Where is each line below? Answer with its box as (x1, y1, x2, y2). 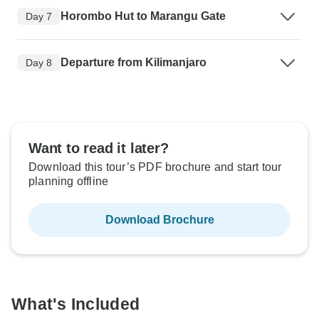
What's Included (11, 295, 140, 313)
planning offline (28, 175, 109, 187)
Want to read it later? (28, 140, 169, 156)
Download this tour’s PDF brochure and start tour (28, 161, 282, 173)
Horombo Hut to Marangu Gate (61, 10, 226, 22)
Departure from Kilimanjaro (61, 56, 206, 68)
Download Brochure (105, 214, 214, 226)
